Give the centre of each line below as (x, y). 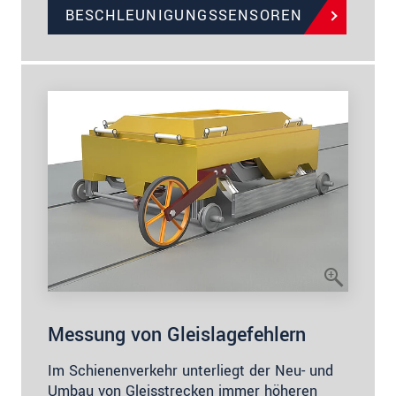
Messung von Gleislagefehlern (177, 335)
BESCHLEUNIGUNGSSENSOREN (184, 16)
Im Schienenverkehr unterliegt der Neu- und (190, 370)
